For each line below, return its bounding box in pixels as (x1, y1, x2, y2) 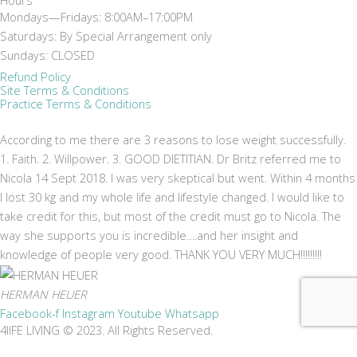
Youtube (118, 305, 162, 321)
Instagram (62, 305, 115, 321)
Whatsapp (165, 305, 219, 321)
